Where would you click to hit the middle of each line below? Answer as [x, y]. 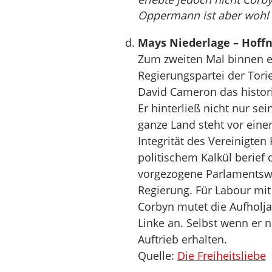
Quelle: [157, 256]
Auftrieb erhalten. [182, 239]
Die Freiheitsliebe [221, 256]
